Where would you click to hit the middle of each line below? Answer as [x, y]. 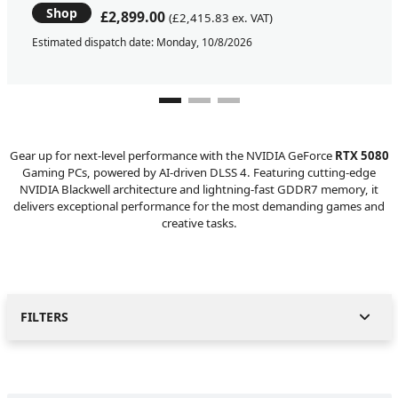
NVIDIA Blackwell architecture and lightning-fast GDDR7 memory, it [199, 189]
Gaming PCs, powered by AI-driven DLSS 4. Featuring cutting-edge [199, 172]
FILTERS [44, 316]
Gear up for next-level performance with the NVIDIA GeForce [172, 155]
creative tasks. [199, 223]
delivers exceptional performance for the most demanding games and [199, 206]
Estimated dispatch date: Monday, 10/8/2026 [142, 42]
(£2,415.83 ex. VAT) [220, 18]
